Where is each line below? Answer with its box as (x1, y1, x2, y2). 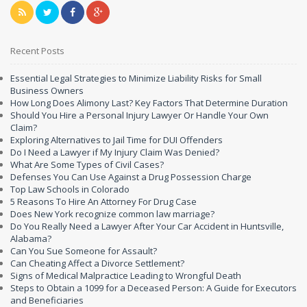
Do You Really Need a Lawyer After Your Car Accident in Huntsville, (10, 220, 284, 233)
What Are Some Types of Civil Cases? (10, 158, 164, 171)
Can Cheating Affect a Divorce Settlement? (10, 257, 184, 270)
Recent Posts (10, 45, 64, 58)
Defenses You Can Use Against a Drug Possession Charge (10, 171, 251, 184)
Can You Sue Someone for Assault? (10, 245, 157, 258)
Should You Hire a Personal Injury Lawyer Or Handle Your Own (10, 109, 269, 122)
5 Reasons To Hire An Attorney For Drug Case (10, 195, 197, 208)
